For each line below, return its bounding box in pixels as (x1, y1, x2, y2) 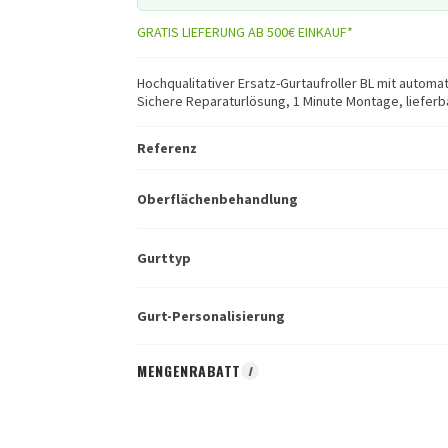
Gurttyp (137, 249, 192, 268)
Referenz (137, 139, 198, 157)
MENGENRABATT (137, 359, 242, 381)
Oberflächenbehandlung (137, 190, 299, 209)
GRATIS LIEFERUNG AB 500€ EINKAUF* (137, 23, 354, 41)
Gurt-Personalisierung (137, 307, 286, 326)
